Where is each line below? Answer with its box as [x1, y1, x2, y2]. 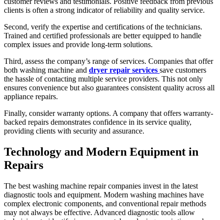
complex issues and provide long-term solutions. [4, 40, 153, 49]
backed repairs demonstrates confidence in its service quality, [4, 117, 192, 126]
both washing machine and [4, 65, 89, 74]
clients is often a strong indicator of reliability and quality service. [4, 5, 205, 14]
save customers [160, 65, 206, 74]
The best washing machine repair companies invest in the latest [4, 181, 198, 190]
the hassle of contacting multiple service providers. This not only [4, 74, 203, 83]
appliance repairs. [4, 92, 58, 101]
